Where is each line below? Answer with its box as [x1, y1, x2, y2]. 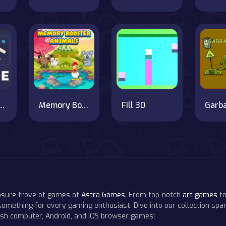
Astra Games [81, 190, 125, 200]
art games [183, 190, 217, 200]
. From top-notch [125, 190, 183, 200]
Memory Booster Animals [81, 100, 88, 111]
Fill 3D [122, 100, 146, 111]
